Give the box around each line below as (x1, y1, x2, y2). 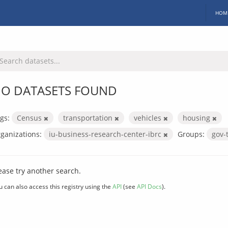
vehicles (134, 112, 163, 123)
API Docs (137, 182, 162, 190)
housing (183, 112, 212, 123)
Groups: (178, 129, 205, 139)
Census (17, 112, 44, 123)
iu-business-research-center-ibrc (49, 129, 163, 139)
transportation (63, 112, 115, 123)
